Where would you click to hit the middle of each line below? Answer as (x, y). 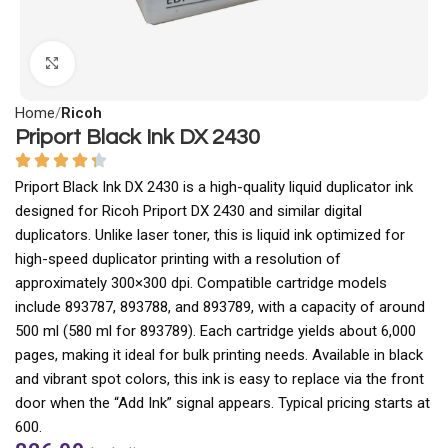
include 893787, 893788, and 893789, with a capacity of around (220, 306)
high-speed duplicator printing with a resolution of (178, 258)
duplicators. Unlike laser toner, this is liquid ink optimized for (210, 234)
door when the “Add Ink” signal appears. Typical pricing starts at (222, 402)
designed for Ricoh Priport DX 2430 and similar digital (188, 210)
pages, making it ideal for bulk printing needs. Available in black (219, 354)
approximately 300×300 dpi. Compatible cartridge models (201, 282)
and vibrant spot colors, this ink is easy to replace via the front (219, 378)
